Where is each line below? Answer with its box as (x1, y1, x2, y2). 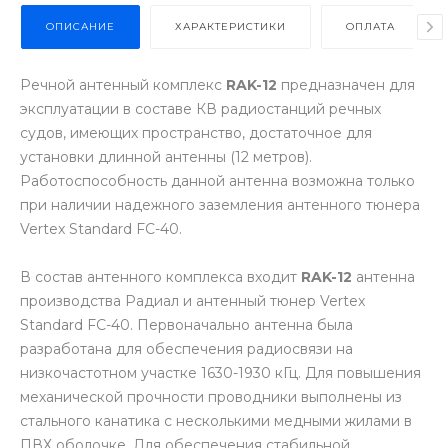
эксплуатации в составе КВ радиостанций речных (20, 99, 381, 118)
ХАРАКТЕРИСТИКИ (175, 19, 286, 33)
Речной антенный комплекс (20, 75, 226, 94)
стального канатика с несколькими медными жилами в (20, 411, 412, 430)
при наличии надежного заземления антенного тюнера (20, 195, 420, 214)
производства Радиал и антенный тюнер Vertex (20, 291, 365, 310)
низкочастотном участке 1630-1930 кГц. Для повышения (20, 363, 421, 382)
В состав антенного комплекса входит (20, 267, 301, 286)
